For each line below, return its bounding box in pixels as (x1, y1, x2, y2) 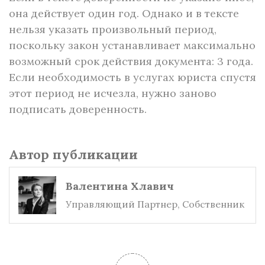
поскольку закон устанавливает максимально (9, 38, 256, 52)
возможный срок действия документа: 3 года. (9, 54, 253, 68)
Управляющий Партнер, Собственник (66, 198, 244, 210)
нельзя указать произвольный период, (9, 22, 216, 36)
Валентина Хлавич (66, 179, 174, 193)
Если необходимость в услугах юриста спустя (9, 70, 256, 84)
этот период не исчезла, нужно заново (9, 86, 216, 100)
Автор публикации (9, 146, 138, 163)
